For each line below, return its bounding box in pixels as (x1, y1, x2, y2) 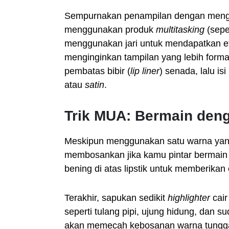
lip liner (130, 66, 159, 76)
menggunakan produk (64, 25, 156, 35)
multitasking (156, 25, 204, 35)
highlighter (168, 193, 210, 203)
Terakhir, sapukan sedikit (64, 193, 168, 203)
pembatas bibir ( (64, 66, 130, 76)
